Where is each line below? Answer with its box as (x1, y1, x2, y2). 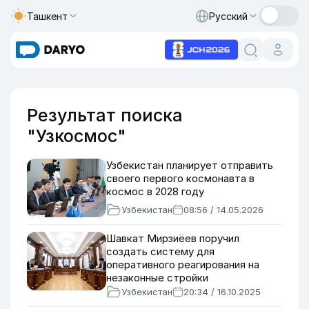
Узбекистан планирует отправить (106, 159, 273, 172)
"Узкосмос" (27, 126, 126, 146)
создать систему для (106, 245, 215, 258)
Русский (209, 10, 248, 22)
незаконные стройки (106, 271, 208, 284)
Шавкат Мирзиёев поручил (106, 232, 239, 245)
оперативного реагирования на (106, 258, 259, 271)
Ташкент (27, 10, 68, 22)
